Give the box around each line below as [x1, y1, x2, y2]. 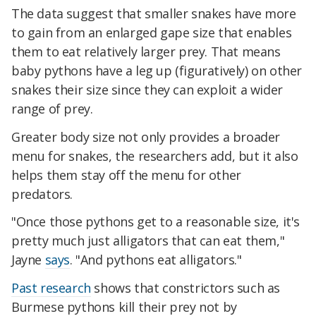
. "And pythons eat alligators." [70, 251, 242, 269]
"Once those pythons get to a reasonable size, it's [11, 213, 300, 231]
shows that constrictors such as [90, 279, 281, 297]
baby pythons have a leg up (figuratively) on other [11, 61, 303, 79]
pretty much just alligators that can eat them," [11, 232, 285, 250]
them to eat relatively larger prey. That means [11, 42, 281, 60]
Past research [11, 279, 91, 297]
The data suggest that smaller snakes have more [11, 4, 296, 22]
